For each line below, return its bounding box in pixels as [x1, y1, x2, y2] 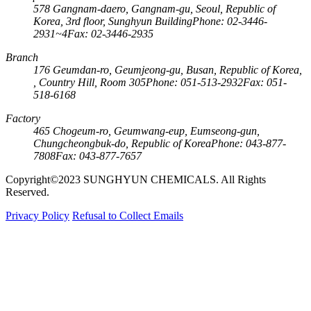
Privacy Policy [6, 209, 69, 221]
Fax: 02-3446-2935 [67, 27, 153, 40]
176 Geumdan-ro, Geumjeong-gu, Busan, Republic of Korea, [33, 63, 302, 76]
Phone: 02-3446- [192, 15, 267, 27]
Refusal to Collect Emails [72, 209, 183, 221]
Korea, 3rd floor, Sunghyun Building [33, 15, 192, 27]
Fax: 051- [243, 76, 287, 88]
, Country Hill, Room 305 [33, 76, 146, 88]
